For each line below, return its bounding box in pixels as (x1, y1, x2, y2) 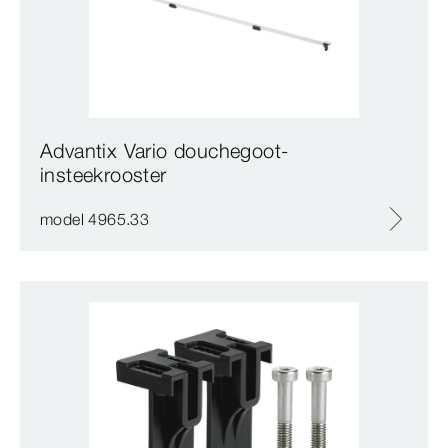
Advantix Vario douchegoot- (40, 137, 289, 163)
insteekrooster (40, 161, 167, 187)
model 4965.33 (40, 208, 150, 229)
